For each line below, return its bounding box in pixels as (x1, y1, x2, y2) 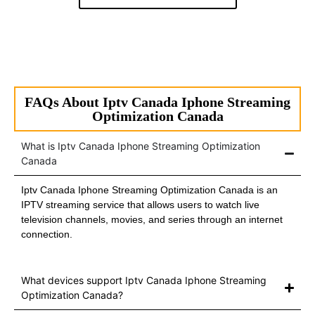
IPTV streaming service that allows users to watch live (21, 199, 259, 211)
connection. (21, 229, 72, 240)
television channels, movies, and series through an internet (21, 214, 283, 226)
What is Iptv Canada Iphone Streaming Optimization (21, 140, 260, 153)
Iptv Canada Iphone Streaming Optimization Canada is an (21, 184, 278, 196)
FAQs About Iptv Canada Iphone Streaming (25, 94, 290, 110)
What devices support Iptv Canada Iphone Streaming (21, 274, 266, 287)
